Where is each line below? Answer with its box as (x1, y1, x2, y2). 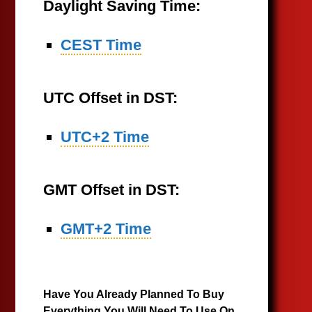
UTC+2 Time (61, 128, 150, 146)
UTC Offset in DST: (43, 89, 178, 107)
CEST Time (61, 36, 142, 54)
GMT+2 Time (61, 220, 152, 237)
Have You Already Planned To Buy (43, 288, 225, 300)
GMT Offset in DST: (43, 181, 180, 198)
